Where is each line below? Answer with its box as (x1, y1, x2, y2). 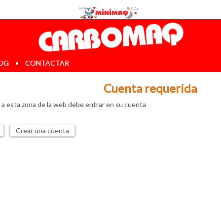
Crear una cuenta (16, 126, 69, 135)
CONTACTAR (25, 58, 69, 67)
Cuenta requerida (103, 80, 197, 95)
